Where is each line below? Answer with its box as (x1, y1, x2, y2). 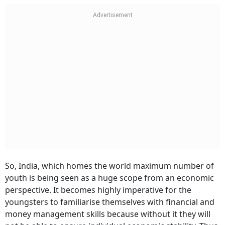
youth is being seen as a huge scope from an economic (5, 172, 214, 184)
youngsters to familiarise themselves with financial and (5, 196, 214, 208)
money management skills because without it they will (5, 208, 210, 220)
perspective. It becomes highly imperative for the (5, 184, 191, 196)
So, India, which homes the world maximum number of (5, 160, 214, 172)
